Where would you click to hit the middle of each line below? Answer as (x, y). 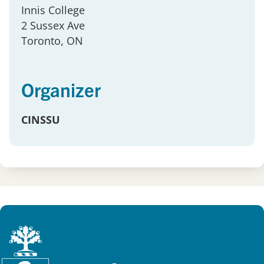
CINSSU (41, 120)
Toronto (41, 41)
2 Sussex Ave (53, 26)
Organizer (61, 89)
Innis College (53, 10)
